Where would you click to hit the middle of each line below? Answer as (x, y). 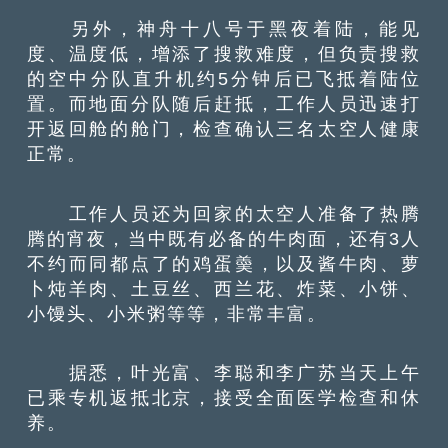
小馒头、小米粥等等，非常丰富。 (177, 313)
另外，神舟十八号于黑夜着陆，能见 (224, 29)
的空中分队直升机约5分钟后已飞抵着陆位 (224, 79)
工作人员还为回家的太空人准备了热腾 (224, 213)
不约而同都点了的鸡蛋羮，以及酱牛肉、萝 (224, 263)
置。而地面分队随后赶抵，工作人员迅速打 (224, 104)
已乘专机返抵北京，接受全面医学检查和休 (224, 398)
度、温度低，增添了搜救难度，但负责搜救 (224, 54)
